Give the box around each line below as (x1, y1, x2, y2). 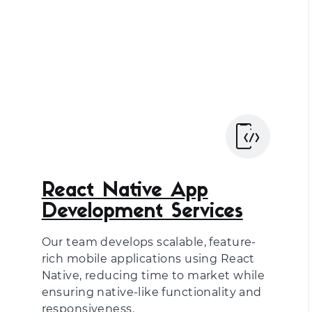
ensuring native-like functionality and (41, 286, 262, 299)
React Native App (41, 182, 208, 201)
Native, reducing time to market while (41, 269, 265, 282)
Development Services (41, 203, 243, 222)
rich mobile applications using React (41, 252, 255, 265)
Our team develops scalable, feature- (41, 235, 256, 249)
